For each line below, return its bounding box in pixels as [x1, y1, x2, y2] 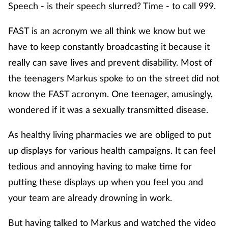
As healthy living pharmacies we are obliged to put [8, 128, 211, 140]
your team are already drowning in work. [8, 191, 172, 203]
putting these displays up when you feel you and [8, 176, 203, 187]
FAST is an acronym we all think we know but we [8, 24, 206, 36]
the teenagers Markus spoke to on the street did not [8, 72, 219, 83]
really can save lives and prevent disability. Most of [8, 56, 212, 68]
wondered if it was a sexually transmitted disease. [8, 103, 208, 115]
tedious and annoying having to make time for [8, 160, 192, 172]
